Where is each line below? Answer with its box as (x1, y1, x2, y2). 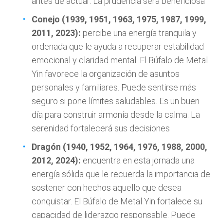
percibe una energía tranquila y (83, 28, 197, 38)
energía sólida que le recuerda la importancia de (32, 169, 210, 180)
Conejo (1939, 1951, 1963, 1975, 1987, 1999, (32, 14, 206, 25)
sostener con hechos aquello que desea (32, 182, 182, 193)
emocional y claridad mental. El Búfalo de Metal (32, 55, 208, 66)
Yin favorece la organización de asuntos (32, 69, 180, 79)
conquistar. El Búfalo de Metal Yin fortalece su (32, 196, 202, 207)
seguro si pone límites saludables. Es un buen (32, 96, 200, 107)
